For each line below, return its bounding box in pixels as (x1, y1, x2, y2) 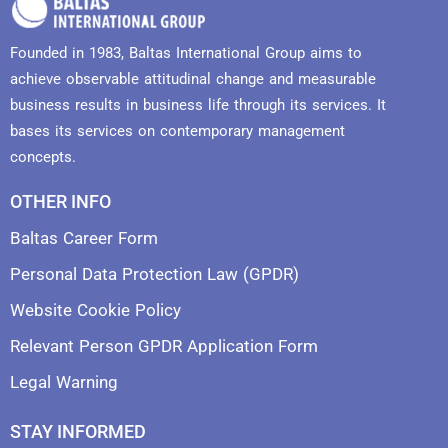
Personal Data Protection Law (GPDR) (10, 263, 299, 284)
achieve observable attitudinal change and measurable (10, 70, 376, 89)
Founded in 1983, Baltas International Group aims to (10, 44, 362, 63)
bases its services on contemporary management (10, 122, 345, 141)
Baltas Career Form (10, 227, 158, 248)
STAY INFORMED (10, 420, 146, 443)
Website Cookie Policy (10, 299, 181, 320)
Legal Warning (10, 371, 118, 392)
